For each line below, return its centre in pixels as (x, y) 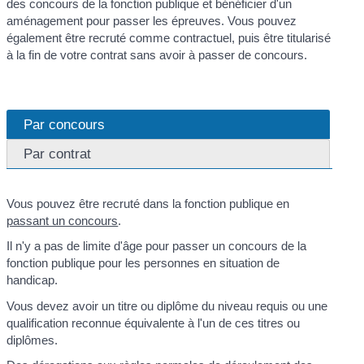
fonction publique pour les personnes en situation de (143, 263)
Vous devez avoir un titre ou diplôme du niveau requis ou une (167, 305)
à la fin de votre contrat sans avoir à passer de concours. (157, 55)
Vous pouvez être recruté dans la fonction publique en (148, 203)
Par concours (65, 124)
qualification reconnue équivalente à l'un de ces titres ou (154, 323)
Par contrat (58, 153)
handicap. (32, 280)
